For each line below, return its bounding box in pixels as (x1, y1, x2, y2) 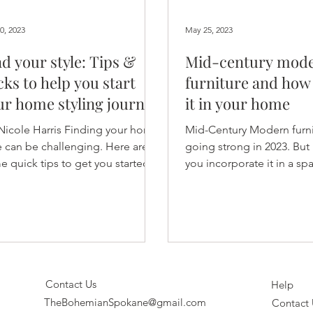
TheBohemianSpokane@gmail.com (44, 296, 207, 310)
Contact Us (45, 277, 97, 291)
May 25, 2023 (185, 24, 233, 36)
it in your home (185, 92, 290, 114)
